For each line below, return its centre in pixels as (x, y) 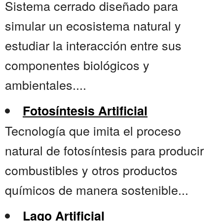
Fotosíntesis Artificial (85, 111)
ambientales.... (46, 85)
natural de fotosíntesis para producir (104, 150)
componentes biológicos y (77, 65)
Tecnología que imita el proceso (93, 130)
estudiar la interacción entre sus (93, 45)
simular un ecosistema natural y (93, 25)
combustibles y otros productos (91, 170)
